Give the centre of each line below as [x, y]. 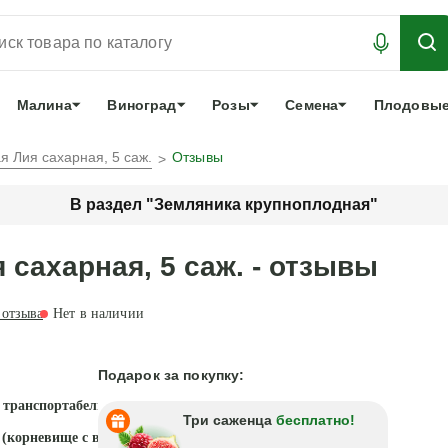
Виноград [142, 105]
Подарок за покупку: [171, 375]
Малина [44, 105]
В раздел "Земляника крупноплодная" [224, 204]
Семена [312, 105]
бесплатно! [315, 420]
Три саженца [229, 420]
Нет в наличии [98, 313]
